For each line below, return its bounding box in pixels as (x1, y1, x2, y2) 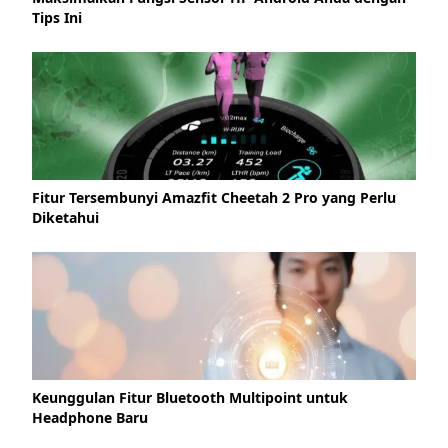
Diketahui (32, 207, 99, 227)
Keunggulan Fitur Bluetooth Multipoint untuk (32, 387, 348, 407)
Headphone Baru (32, 407, 148, 427)
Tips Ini (32, 7, 82, 27)
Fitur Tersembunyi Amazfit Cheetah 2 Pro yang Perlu (32, 187, 396, 207)
